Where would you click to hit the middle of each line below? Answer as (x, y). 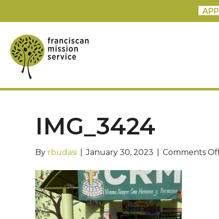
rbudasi (62, 152)
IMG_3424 (95, 126)
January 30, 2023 (120, 152)
